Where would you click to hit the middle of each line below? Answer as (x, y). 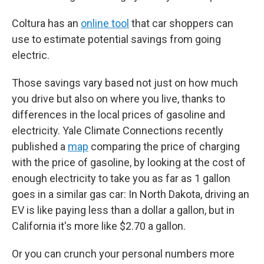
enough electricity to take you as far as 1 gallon (121, 179)
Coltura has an (46, 24)
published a (40, 147)
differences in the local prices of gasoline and (118, 115)
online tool (105, 24)
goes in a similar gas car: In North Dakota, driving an (131, 194)
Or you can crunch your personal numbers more (123, 254)
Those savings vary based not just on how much (125, 83)
